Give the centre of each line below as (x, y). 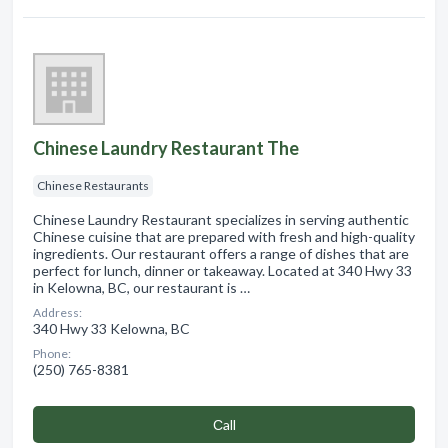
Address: (57, 312)
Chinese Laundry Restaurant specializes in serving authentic (221, 219)
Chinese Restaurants (93, 185)
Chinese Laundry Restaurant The (166, 147)
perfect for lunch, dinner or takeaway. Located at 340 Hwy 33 (222, 270)
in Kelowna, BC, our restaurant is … (141, 287)
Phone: (52, 353)
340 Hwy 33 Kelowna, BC (111, 328)
